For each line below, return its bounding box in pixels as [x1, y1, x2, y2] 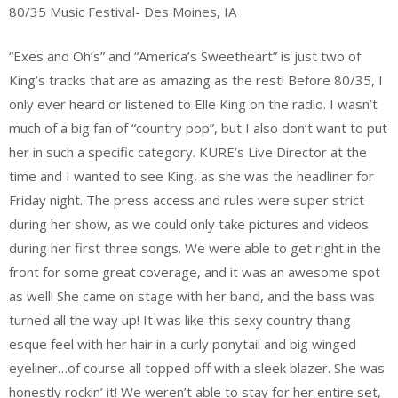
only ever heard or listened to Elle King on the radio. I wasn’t [9, 94, 378, 113]
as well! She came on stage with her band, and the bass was [9, 286, 375, 305]
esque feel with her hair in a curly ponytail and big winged [9, 334, 356, 353]
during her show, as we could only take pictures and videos [9, 214, 369, 233]
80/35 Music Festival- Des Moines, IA [9, 3, 236, 21]
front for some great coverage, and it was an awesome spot [9, 262, 380, 281]
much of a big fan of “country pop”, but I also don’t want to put [9, 118, 387, 137]
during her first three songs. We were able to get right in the [9, 238, 381, 257]
